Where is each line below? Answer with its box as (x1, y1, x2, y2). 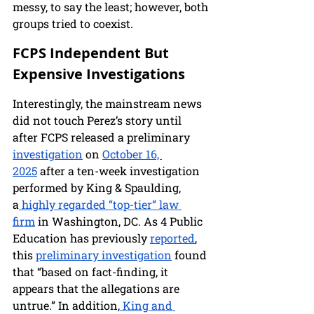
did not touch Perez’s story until (13, 113, 184, 128)
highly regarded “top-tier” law (19, 197, 182, 212)
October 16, (102, 146, 162, 162)
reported (150, 231, 195, 246)
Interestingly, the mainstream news (13, 96, 205, 111)
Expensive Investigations (13, 64, 185, 84)
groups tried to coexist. (13, 16, 133, 32)
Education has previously (13, 231, 150, 246)
